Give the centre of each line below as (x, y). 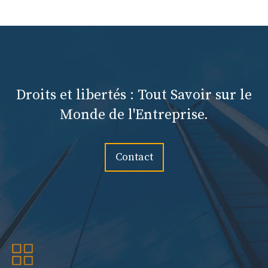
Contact (134, 157)
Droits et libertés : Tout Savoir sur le (134, 95)
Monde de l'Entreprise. (134, 115)
